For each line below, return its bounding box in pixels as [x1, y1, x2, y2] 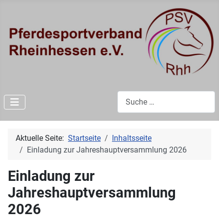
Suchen [117, 91, 143, 101]
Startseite [68, 133, 101, 143]
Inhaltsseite [112, 133, 152, 143]
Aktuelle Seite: [16, 133, 68, 143]
